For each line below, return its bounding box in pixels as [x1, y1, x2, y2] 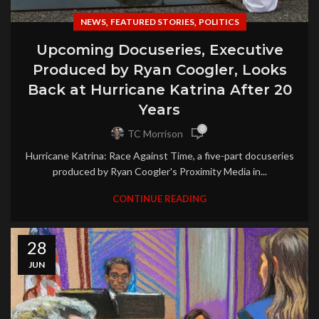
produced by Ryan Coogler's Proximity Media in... [52, 164, 267, 177]
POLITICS [198, 16, 239, 27]
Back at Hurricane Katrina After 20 [27, 80, 292, 98]
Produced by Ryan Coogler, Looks [32, 61, 287, 78]
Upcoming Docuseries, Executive [36, 41, 283, 58]
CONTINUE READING [113, 192, 206, 204]
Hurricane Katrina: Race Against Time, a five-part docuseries [25, 149, 294, 162]
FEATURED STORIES [110, 16, 194, 27]
